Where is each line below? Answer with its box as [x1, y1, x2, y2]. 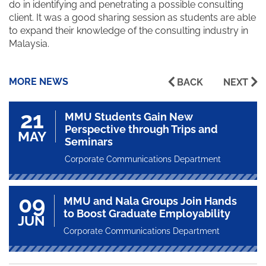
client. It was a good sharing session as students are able [9, 12, 256, 24]
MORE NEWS [9, 76, 68, 88]
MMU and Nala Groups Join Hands [64, 195, 237, 208]
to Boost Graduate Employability [64, 207, 230, 220]
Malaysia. [9, 38, 49, 50]
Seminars [65, 135, 113, 148]
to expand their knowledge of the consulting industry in [9, 25, 248, 37]
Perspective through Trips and [65, 123, 218, 136]
